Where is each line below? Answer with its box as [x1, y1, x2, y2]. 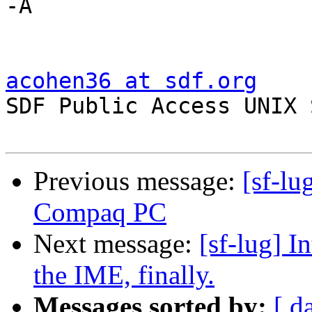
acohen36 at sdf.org [6, 68, 257, 94]
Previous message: [33, 166, 242, 196]
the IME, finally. [33, 260, 214, 290]
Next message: [33, 228, 199, 259]
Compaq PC [33, 197, 166, 228]
